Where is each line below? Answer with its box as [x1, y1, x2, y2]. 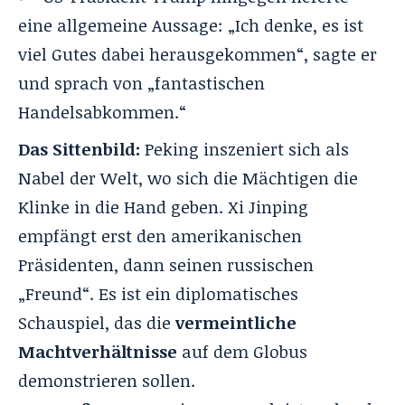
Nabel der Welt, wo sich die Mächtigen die [18, 165, 358, 190]
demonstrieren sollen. [18, 368, 195, 392]
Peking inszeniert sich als [140, 137, 349, 161]
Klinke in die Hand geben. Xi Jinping [18, 194, 308, 219]
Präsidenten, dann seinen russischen [18, 252, 314, 277]
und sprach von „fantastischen [18, 71, 265, 95]
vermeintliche [175, 310, 297, 334]
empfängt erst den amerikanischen [18, 223, 302, 248]
